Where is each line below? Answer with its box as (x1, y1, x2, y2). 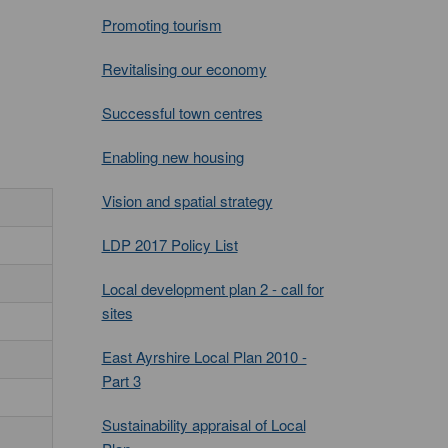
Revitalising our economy (101, 58, 267, 79)
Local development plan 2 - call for (101, 278, 324, 299)
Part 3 (101, 370, 141, 391)
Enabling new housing (101, 146, 244, 167)
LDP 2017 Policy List (101, 234, 238, 255)
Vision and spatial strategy (101, 190, 273, 211)
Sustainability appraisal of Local (101, 414, 306, 435)
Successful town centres (101, 102, 263, 123)
